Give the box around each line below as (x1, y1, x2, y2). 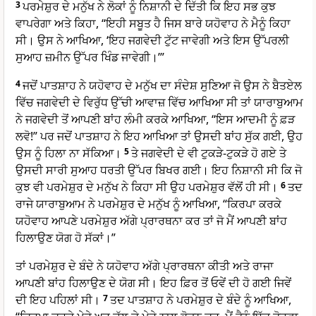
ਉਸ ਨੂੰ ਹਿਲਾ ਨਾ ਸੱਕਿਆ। (16, 145, 121, 162)
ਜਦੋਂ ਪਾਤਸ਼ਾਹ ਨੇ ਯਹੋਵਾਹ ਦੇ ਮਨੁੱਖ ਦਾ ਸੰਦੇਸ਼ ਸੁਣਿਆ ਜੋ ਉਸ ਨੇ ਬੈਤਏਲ (23, 78, 302, 94)
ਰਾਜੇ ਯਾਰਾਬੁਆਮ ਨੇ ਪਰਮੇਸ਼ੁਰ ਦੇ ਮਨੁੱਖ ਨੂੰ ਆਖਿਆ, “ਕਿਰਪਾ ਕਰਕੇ (16, 196, 281, 212)
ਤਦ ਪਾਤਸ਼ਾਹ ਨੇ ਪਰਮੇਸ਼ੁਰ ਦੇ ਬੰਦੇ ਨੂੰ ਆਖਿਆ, (110, 292, 291, 308)
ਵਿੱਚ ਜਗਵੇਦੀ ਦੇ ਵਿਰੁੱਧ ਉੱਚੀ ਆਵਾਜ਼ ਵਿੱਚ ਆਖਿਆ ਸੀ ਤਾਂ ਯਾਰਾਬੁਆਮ (16, 95, 303, 111)
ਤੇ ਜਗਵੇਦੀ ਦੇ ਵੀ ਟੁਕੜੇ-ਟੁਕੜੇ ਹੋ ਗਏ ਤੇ (131, 145, 286, 162)
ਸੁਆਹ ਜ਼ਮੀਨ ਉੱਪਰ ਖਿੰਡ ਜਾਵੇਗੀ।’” (16, 49, 164, 66)
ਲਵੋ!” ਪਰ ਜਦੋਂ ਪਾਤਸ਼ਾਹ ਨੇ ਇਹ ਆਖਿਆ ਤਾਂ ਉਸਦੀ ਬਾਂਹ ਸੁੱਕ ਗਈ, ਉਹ (16, 128, 303, 145)
